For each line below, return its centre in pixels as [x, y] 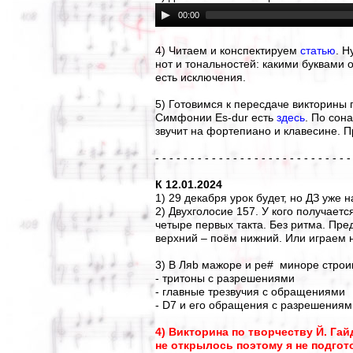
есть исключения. [201, 77]
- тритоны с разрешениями [225, 278]
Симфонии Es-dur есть [216, 117]
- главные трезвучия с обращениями [250, 292]
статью [318, 50]
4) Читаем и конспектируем [228, 50]
